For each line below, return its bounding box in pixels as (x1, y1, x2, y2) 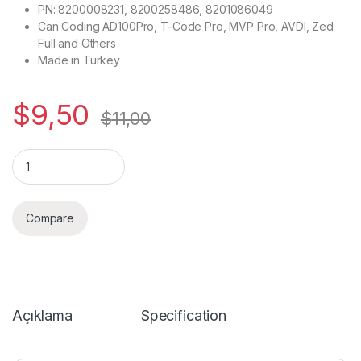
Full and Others (38, 35, 116, 50)
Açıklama (12, 306, 73, 324)
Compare (26, 211, 75, 226)
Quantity (11, 147, 60, 162)
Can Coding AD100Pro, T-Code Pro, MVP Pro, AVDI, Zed (38, 19, 334, 33)
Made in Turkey (38, 52, 121, 67)
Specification (140, 306, 227, 324)
